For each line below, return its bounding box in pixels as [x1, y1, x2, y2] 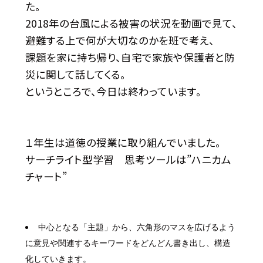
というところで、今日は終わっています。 [25, 83, 201, 99]
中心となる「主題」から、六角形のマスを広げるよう [38, 222, 235, 232]
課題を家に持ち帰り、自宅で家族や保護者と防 [25, 49, 235, 65]
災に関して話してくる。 [25, 66, 126, 82]
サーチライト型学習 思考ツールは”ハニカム [25, 151, 231, 167]
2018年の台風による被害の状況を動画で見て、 [25, 15, 237, 31]
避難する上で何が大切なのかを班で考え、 [25, 32, 214, 48]
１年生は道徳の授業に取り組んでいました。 [25, 134, 221, 150]
